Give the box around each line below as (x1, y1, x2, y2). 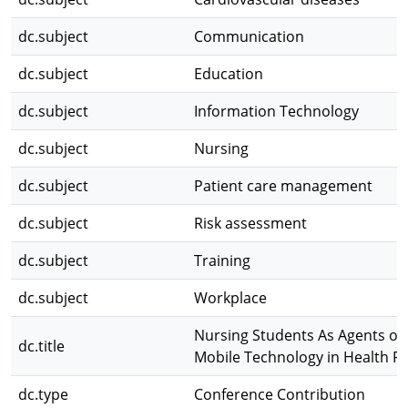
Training (194, 250, 250, 270)
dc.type (18, 384, 68, 404)
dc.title (18, 336, 65, 356)
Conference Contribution (194, 384, 365, 404)
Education (194, 64, 263, 84)
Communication (194, 26, 304, 46)
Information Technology (194, 101, 359, 121)
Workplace (194, 288, 267, 308)
